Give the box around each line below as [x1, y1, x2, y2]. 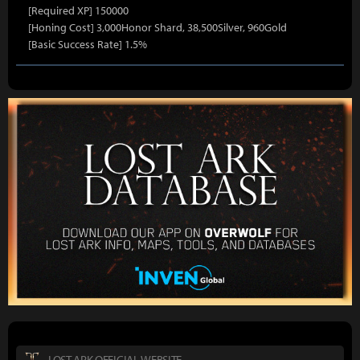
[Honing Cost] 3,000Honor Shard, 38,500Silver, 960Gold [28, 20, 287, 35]
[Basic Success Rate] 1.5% [28, 37, 147, 51]
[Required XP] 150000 [28, 3, 129, 18]
